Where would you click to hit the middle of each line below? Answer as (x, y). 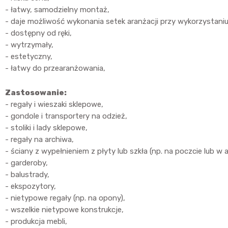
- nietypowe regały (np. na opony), (65, 198)
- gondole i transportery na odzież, (66, 116)
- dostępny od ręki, (38, 33)
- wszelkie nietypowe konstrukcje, (64, 209)
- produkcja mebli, (36, 221)
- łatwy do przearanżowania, (55, 68)
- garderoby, (26, 163)
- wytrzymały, (29, 45)
